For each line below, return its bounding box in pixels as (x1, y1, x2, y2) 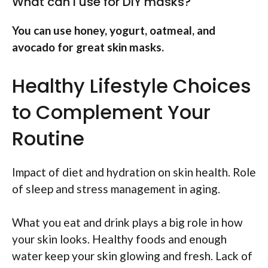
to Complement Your (12, 98, 211, 126)
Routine (12, 124, 84, 152)
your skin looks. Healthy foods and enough (12, 232, 227, 246)
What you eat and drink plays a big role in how (12, 215, 243, 230)
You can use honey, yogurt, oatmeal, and (12, 23, 215, 38)
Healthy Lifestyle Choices (12, 72, 251, 99)
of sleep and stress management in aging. (12, 181, 220, 196)
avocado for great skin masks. (12, 40, 164, 54)
